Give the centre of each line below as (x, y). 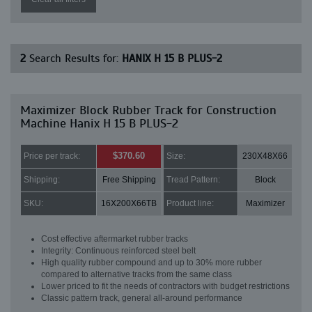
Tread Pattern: (193, 180)
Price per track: (52, 156)
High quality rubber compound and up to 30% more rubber (151, 263)
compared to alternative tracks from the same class (136, 274)
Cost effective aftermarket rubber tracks (115, 239)
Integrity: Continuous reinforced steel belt (118, 251)
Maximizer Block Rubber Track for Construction (148, 110)
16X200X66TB (129, 203)
